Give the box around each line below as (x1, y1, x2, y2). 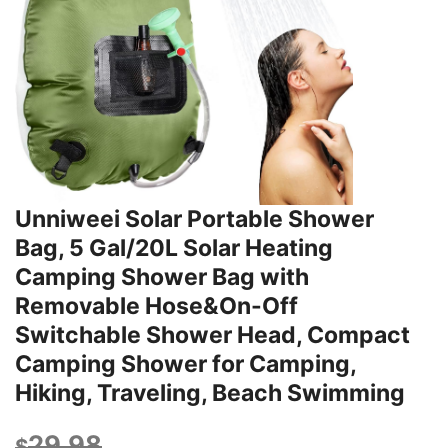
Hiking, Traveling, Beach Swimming (15, 378, 405, 407)
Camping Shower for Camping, (15, 349, 356, 378)
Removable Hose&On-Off (15, 291, 298, 320)
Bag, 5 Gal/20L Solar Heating (15, 233, 333, 262)
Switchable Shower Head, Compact (15, 320, 410, 349)
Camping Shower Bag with (15, 262, 309, 291)
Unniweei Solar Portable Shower (15, 204, 374, 233)
